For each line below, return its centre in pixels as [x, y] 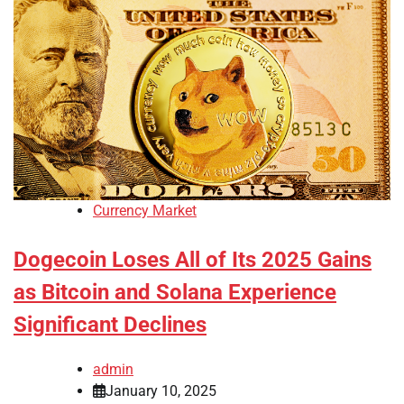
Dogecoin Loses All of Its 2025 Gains [193, 260]
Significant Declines [110, 325]
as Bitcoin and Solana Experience [175, 293]
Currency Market [145, 211]
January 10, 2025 [161, 391]
